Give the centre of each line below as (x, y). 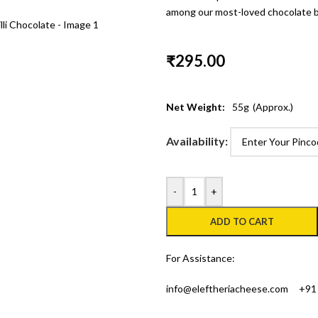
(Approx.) (273, 106)
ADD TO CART (242, 222)
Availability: (197, 141)
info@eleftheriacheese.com (227, 289)
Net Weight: (195, 106)
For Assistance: (200, 258)
